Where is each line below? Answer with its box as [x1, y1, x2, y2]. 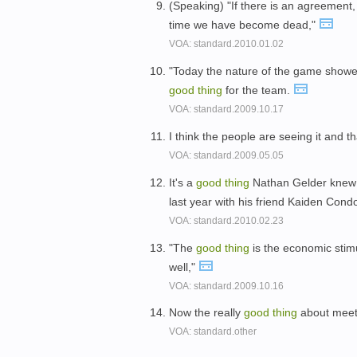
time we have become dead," [169, 18, 319, 32]
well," [169, 260, 198, 273]
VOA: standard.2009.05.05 [169, 149, 284, 161]
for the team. [222, 84, 293, 97]
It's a [169, 175, 196, 189]
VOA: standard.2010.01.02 [169, 38, 284, 50]
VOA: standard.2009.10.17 [169, 104, 284, 116]
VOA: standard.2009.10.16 [169, 280, 284, 292]
